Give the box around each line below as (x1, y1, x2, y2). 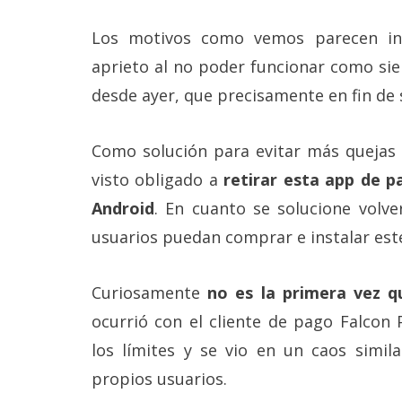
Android (92, 197, 154, 219)
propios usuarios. (92, 367, 227, 389)
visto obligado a (92, 168, 224, 190)
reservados (13, 4, 78, 22)
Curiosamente (92, 281, 208, 303)
